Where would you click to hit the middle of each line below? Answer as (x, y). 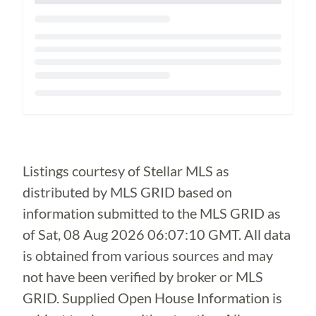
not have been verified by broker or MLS (143, 276)
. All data (265, 234)
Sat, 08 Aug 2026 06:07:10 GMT (138, 234)
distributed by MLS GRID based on (127, 192)
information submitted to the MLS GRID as (152, 213)
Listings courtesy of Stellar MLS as (126, 171)
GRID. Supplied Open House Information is (152, 298)
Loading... (62, 113)
